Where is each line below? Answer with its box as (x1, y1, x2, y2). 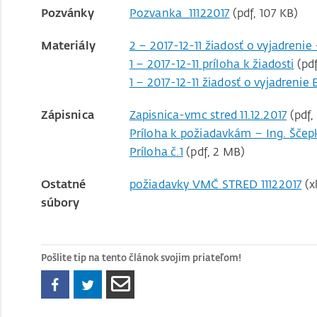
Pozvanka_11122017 (129, 5, 230, 20)
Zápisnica (40, 107, 94, 122)
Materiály (40, 38, 96, 52)
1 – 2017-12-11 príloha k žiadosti (129, 56, 294, 71)
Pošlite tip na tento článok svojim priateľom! (40, 251, 241, 264)
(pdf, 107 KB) (229, 5, 299, 20)
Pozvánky (40, 5, 94, 20)
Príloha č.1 (129, 144, 183, 158)
